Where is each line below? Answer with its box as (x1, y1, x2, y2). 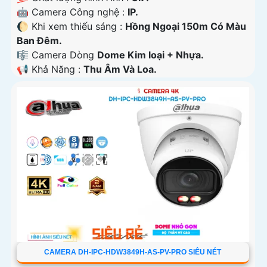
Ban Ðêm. (17, 34, 62, 46)
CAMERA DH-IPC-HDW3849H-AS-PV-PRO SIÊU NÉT (44, 248, 222, 257)
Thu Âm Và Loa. (83, 63, 157, 75)
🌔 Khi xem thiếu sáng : (17, 20, 125, 32)
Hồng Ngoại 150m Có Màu (125, 20, 246, 32)
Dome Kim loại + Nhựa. (97, 48, 204, 61)
